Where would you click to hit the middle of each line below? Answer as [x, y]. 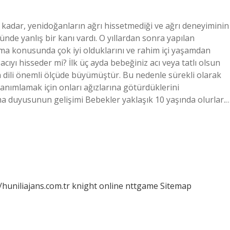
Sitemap [176, 186]
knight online [98, 186]
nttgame [142, 186]
